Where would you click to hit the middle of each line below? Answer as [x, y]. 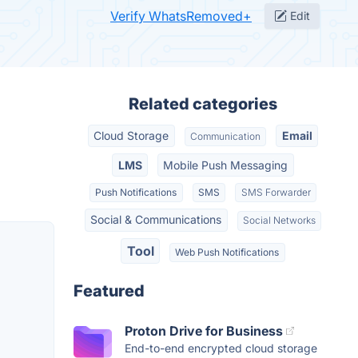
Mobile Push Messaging [226, 165]
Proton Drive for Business [204, 330]
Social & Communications [156, 220]
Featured [109, 290]
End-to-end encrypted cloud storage [221, 348]
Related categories [203, 104]
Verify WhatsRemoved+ [181, 16]
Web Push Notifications [227, 252]
